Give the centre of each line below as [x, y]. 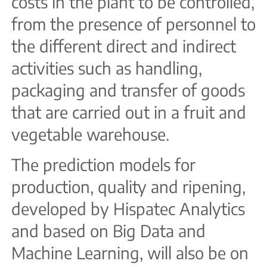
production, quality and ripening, [128, 186]
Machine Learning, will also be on [130, 252]
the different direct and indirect [124, 46]
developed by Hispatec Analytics [128, 208]
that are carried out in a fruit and [129, 112]
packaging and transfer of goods [128, 90]
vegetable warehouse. [90, 134]
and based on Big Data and [108, 230]
